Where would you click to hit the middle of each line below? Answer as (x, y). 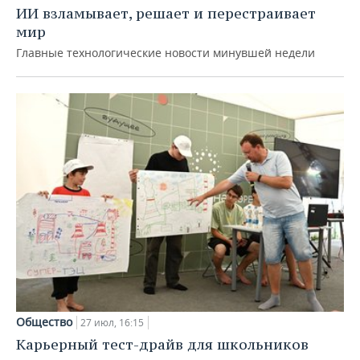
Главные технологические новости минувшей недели (166, 53)
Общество (44, 321)
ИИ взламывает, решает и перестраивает (166, 14)
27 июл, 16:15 (112, 322)
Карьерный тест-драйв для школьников (162, 344)
